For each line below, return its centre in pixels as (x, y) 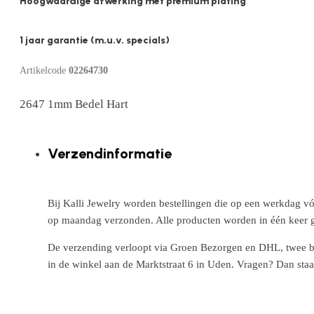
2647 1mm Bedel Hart (74, 104)
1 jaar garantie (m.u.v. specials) (95, 40)
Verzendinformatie (110, 153)
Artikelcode (44, 70)
